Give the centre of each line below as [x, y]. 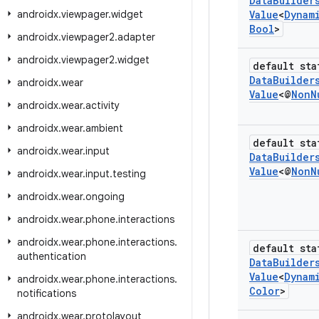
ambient [104, 128]
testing [129, 174]
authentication [52, 256]
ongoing [105, 197]
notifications [47, 293]
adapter [136, 37]
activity [103, 105]
